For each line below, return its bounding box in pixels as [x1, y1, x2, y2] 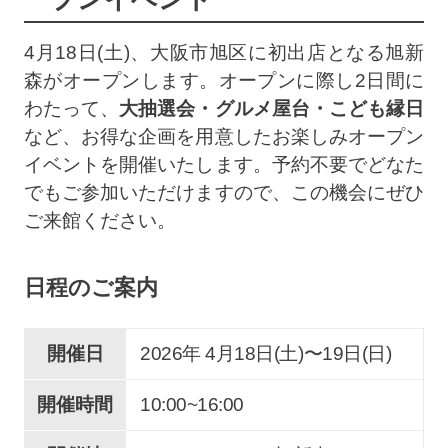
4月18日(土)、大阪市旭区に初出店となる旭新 [23, 42, 425, 64]
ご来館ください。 [23, 210, 176, 232]
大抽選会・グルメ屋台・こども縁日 [119, 98, 425, 120]
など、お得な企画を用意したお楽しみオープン [23, 126, 425, 148]
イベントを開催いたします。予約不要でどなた [23, 154, 425, 176]
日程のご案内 [23, 275, 158, 301]
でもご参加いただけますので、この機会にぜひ [23, 182, 425, 204]
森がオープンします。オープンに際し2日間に [23, 70, 425, 92]
